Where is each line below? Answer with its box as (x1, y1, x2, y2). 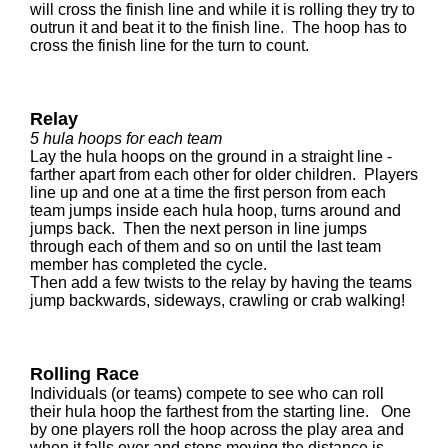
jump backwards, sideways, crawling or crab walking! (30, 292, 405, 309)
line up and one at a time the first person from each (30, 184, 386, 201)
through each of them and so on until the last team (30, 238, 381, 255)
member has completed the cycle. (30, 256, 275, 273)
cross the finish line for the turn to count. (30, 37, 313, 54)
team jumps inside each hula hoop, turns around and (30, 202, 401, 219)
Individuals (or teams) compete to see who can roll (30, 385, 384, 402)
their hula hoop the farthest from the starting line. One (30, 403, 411, 420)
